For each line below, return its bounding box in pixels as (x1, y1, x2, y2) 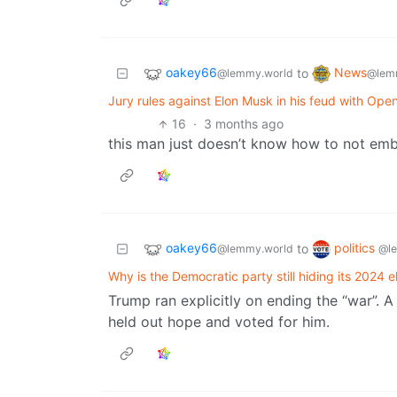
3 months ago (204, 116, 284, 132)
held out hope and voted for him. (108, 313, 330, 331)
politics (334, 240, 378, 256)
